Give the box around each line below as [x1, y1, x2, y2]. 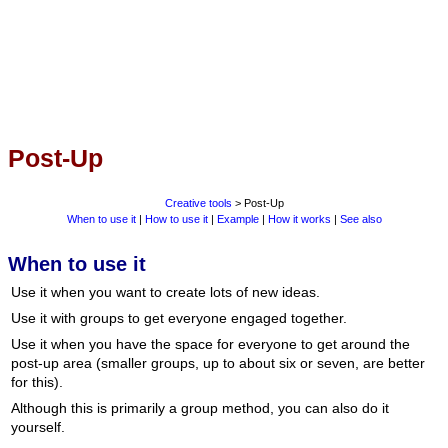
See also [339, 213, 382, 226]
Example [216, 213, 259, 226]
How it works [267, 213, 331, 226]
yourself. [10, 419, 65, 436]
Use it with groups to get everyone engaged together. [10, 310, 347, 327]
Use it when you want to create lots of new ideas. [10, 284, 320, 301]
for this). [10, 374, 63, 391]
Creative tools [164, 197, 232, 210]
